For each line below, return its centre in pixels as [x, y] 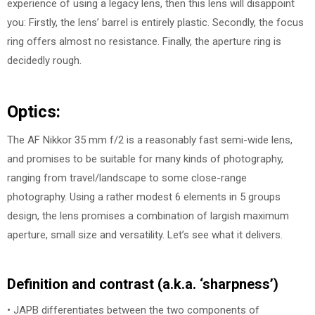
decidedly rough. [44, 61]
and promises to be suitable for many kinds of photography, [145, 159]
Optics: [34, 111]
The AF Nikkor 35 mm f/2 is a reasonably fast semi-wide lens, [150, 140]
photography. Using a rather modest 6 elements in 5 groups [144, 197]
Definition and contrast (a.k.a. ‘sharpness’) [143, 284]
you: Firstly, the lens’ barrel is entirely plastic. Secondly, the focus [155, 23]
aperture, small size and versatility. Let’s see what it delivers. [145, 234]
